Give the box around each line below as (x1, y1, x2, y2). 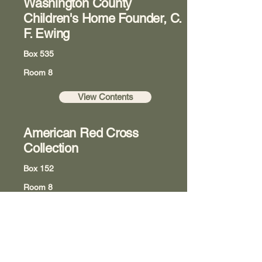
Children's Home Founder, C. (23, 11, 182, 26)
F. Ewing (23, 26, 70, 41)
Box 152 (23, 164, 54, 173)
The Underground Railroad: (23, 240, 174, 255)
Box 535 (23, 49, 54, 58)
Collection (23, 141, 78, 156)
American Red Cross (23, 126, 139, 140)
